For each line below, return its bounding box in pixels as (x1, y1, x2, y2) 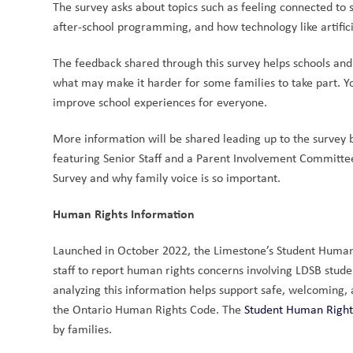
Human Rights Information (53, 205, 195, 222)
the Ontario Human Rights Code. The (53, 301, 245, 318)
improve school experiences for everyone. (53, 94, 268, 110)
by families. (53, 321, 116, 337)
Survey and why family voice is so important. (53, 169, 281, 186)
